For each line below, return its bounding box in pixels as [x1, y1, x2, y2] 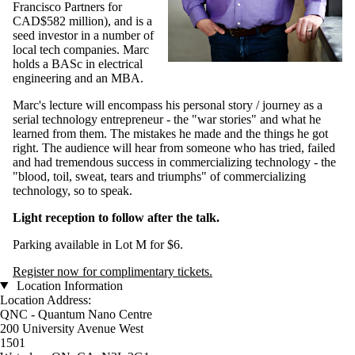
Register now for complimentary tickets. [13, 264, 212, 278]
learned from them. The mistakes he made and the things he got [13, 126, 328, 140]
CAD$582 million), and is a [13, 13, 152, 28]
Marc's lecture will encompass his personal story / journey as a [13, 97, 323, 112]
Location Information [13, 278, 123, 292]
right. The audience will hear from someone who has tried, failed [13, 140, 335, 155]
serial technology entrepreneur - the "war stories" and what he [13, 112, 321, 126]
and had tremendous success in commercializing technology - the [13, 155, 336, 169]
